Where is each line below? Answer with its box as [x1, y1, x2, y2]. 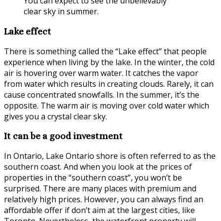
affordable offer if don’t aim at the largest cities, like [4, 204, 195, 216]
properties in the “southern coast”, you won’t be [4, 172, 182, 183]
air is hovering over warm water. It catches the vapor [4, 67, 198, 78]
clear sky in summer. [24, 6, 99, 17]
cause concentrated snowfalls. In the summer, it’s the [4, 89, 199, 100]
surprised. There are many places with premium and [4, 183, 196, 194]
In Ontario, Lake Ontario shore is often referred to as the [4, 150, 216, 161]
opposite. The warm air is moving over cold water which [4, 100, 209, 111]
